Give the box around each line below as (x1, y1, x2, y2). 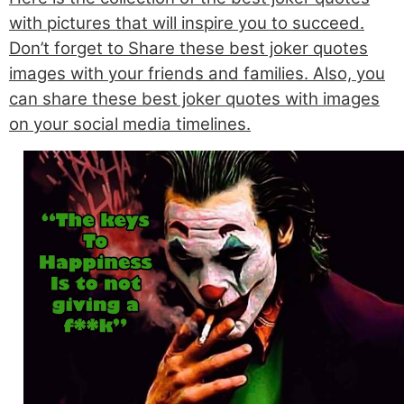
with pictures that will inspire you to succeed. (9, 13, 364, 34)
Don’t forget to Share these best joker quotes (9, 38, 368, 60)
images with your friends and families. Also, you (9, 63, 385, 85)
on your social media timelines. (9, 114, 251, 135)
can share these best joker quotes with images (9, 88, 380, 110)
